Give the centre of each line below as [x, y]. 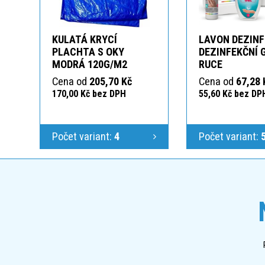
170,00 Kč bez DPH [89, 93]
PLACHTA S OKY [88, 51]
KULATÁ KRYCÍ [85, 39]
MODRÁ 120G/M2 [90, 64]
